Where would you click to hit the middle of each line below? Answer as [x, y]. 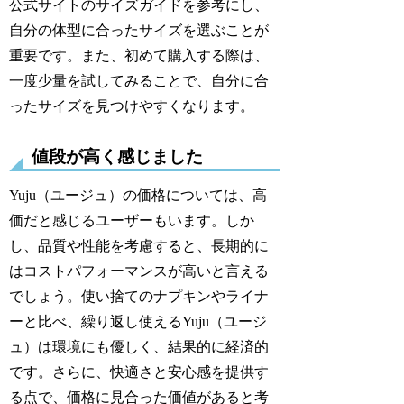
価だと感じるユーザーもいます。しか [132, 220]
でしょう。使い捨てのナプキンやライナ [139, 296]
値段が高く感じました [118, 156]
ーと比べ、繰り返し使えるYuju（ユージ [138, 321]
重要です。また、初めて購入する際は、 [139, 56]
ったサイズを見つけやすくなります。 [132, 106]
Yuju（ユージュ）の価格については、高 [138, 195]
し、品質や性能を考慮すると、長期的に [139, 245]
